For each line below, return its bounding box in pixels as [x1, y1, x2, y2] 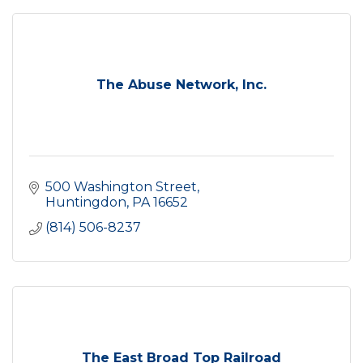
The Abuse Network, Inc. [96, 77, 267, 92]
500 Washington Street [45, 179, 197, 194]
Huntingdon [45, 194, 126, 210]
